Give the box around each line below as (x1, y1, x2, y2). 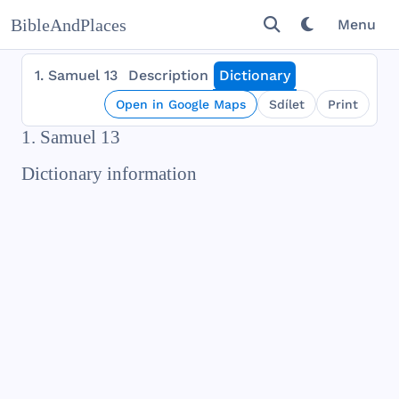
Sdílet (269, 97, 305, 111)
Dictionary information (21, 163, 197, 184)
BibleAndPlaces (11, 15, 126, 35)
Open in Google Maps (116, 97, 246, 111)
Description (128, 67, 208, 84)
